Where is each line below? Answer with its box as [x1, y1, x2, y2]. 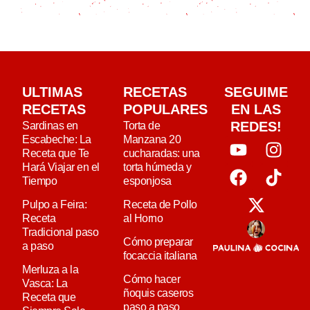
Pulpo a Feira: [22, 198, 86, 210]
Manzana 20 [123, 133, 181, 145]
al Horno [123, 212, 163, 224]
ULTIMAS [22, 84, 82, 100]
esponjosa [123, 174, 172, 187]
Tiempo [22, 174, 57, 187]
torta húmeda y [123, 161, 192, 173]
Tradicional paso [22, 226, 98, 238]
